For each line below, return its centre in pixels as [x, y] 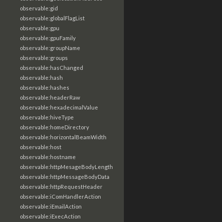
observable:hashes [45, 87]
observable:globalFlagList [52, 18]
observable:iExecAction [50, 216]
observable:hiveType [47, 117]
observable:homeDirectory [55, 127]
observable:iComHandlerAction [60, 196]
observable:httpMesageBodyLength [66, 167]
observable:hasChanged [52, 68]
